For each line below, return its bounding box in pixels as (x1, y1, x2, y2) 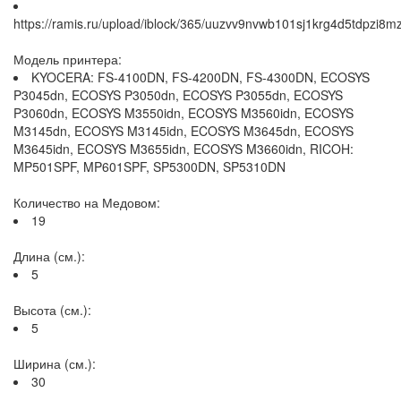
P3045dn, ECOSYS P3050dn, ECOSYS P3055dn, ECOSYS (13, 86, 343, 104)
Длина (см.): (13, 247, 85, 265)
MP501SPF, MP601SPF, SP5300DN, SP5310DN (13, 158, 286, 175)
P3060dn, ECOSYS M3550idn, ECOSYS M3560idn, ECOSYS (13, 104, 354, 122)
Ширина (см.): (13, 354, 96, 372)
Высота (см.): (13, 301, 91, 319)
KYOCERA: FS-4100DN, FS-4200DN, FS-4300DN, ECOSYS (31, 68, 370, 86)
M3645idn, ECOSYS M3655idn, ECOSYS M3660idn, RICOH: (13, 140, 354, 158)
